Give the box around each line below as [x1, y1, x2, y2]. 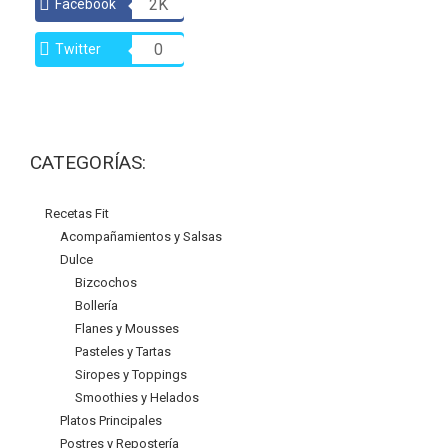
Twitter [55, 41, 101, 57]
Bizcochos [75, 275, 137, 290]
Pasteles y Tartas [75, 344, 171, 359]
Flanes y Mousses [75, 321, 179, 336]
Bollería [75, 298, 118, 313]
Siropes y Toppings [75, 367, 187, 382]
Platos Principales [60, 413, 162, 428]
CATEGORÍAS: [30, 151, 146, 174]
